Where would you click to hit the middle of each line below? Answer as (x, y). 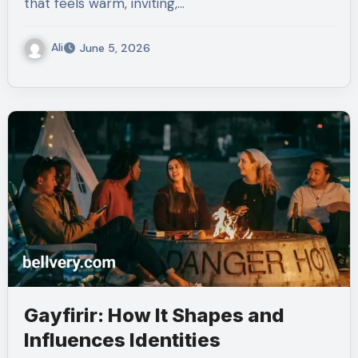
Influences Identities (122, 340)
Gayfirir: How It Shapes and (154, 315)
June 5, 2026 (115, 48)
